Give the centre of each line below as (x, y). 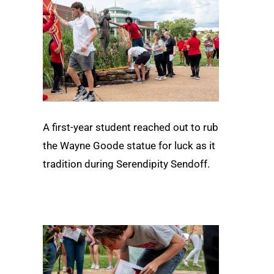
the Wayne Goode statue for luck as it (129, 146)
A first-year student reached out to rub (131, 128)
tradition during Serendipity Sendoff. (126, 164)
